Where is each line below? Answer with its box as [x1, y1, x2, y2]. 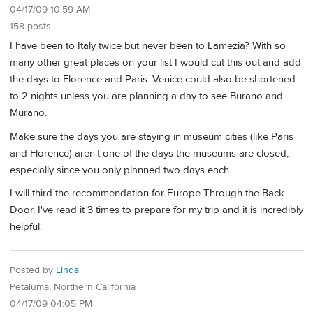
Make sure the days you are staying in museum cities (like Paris [10, 129, 293, 143]
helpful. [10, 220, 42, 234]
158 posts [10, 20, 51, 33]
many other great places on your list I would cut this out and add [10, 56, 301, 70]
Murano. [10, 106, 47, 120]
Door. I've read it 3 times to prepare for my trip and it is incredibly [10, 203, 303, 217]
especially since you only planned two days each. [10, 163, 231, 177]
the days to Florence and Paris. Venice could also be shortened [10, 73, 296, 87]
